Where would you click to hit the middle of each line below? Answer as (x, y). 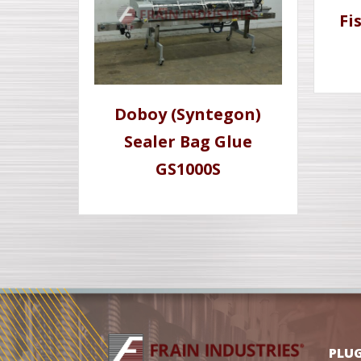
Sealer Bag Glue (188, 142)
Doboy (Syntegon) (188, 114)
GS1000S (188, 169)
